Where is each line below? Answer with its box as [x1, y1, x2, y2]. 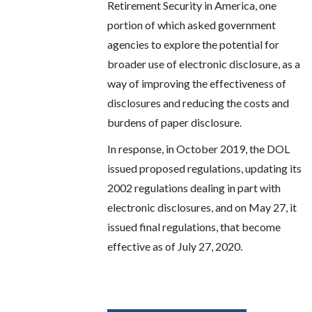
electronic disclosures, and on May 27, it [107, 201, 297, 214]
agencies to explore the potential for [107, 38, 280, 52]
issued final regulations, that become [107, 220, 281, 234]
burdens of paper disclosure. [107, 116, 242, 130]
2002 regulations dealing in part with [107, 181, 281, 195]
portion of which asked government [107, 18, 276, 32]
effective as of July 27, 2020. [107, 240, 243, 253]
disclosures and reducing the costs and [107, 96, 290, 110]
